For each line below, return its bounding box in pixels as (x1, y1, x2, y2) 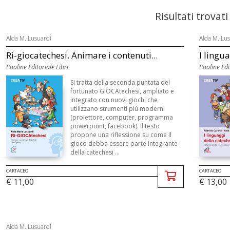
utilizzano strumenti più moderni (70, 104, 165, 113)
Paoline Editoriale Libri (6, 63, 68, 71)
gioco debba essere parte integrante (70, 139, 178, 148)
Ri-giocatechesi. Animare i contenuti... (6, 49, 158, 61)
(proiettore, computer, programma (70, 113, 173, 122)
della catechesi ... (70, 148, 120, 157)
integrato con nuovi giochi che (70, 95, 158, 104)
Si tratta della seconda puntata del (70, 78, 170, 87)
